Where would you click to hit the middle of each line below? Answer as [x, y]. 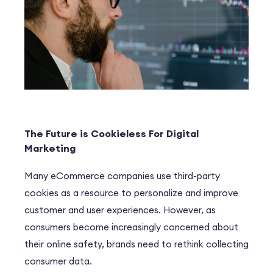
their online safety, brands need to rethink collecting [136, 244]
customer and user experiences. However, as [120, 210]
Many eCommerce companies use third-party [122, 176]
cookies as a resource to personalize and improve [131, 193]
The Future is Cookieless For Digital [112, 134]
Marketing [50, 148]
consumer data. [59, 261]
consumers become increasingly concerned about [131, 227]
